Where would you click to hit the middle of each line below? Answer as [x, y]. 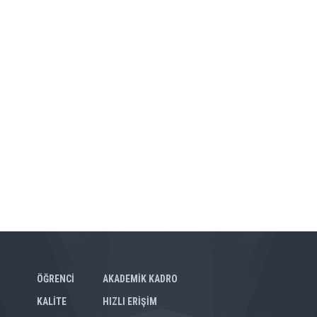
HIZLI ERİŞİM [130, 301]
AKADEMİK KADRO [140, 279]
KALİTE [52, 301]
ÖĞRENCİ [56, 279]
